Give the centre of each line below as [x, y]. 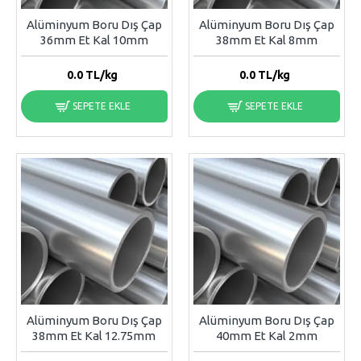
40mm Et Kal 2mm [266, 335]
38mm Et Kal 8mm [266, 39]
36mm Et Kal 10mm [94, 39]
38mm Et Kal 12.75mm [94, 335]
